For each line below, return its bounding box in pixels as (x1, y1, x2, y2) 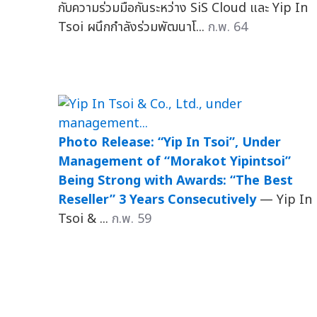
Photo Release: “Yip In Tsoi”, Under (58, 132, 281, 152)
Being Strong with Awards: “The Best (58, 171, 293, 190)
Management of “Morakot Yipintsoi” (58, 151, 291, 171)
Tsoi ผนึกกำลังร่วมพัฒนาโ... (58, 17, 208, 37)
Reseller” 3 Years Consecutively (58, 190, 256, 209)
